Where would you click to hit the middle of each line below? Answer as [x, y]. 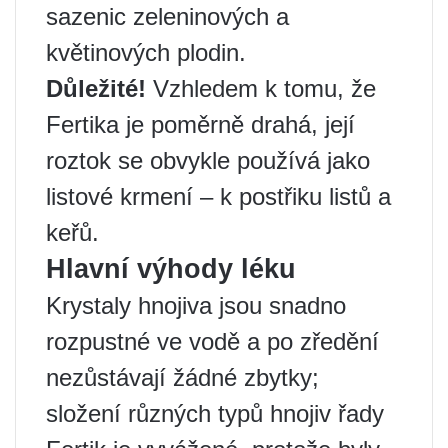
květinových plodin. [146, 53]
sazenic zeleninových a [167, 17]
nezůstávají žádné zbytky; [182, 378]
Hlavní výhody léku [171, 269]
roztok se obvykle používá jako [208, 161]
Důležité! [96, 89]
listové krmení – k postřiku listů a [218, 197]
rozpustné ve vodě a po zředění [212, 342]
